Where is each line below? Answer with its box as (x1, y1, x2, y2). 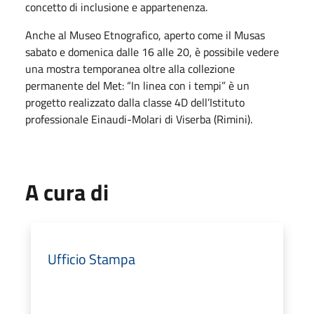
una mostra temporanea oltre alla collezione (25, 60, 235, 77)
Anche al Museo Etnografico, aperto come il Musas (25, 26, 265, 43)
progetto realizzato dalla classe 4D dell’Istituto (25, 93, 245, 111)
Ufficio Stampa (48, 247, 135, 270)
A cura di (25, 175, 109, 209)
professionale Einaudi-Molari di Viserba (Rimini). (25, 110, 252, 128)
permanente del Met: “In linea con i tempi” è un (25, 76, 250, 94)
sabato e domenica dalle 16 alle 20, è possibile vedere (25, 43, 279, 60)
